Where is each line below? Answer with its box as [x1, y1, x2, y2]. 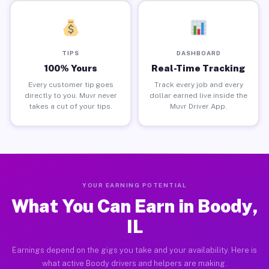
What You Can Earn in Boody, [11, 195, 258, 217]
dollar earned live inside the [150, 91, 247, 100]
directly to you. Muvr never [24, 91, 117, 100]
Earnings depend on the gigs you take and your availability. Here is [12, 246, 257, 255]
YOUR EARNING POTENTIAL [82, 181, 187, 189]
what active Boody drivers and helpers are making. [42, 259, 227, 268]
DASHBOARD [176, 49, 221, 56]
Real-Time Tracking [151, 62, 246, 73]
